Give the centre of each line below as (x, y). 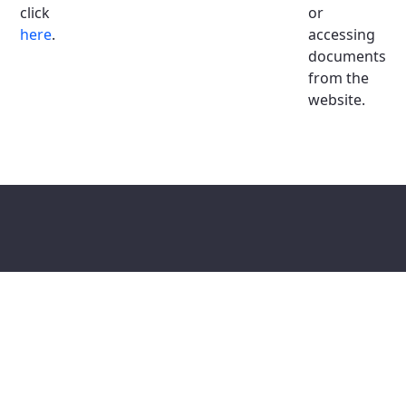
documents (347, 56)
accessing (342, 34)
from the (338, 78)
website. (337, 100)
